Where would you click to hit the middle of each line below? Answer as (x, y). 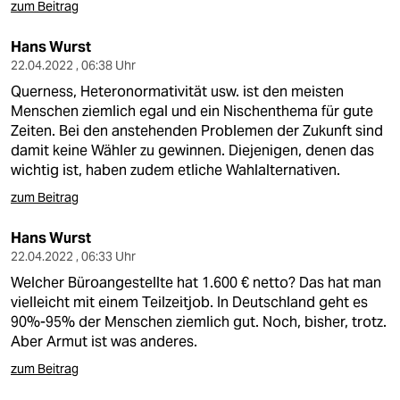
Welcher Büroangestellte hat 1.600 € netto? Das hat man (196, 283)
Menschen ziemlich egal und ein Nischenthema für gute (192, 111)
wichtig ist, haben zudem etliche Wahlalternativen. (175, 170)
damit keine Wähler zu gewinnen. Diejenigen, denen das (192, 150)
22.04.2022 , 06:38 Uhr (73, 65)
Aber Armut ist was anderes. (104, 342)
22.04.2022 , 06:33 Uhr (73, 256)
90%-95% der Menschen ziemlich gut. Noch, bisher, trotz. (199, 322)
